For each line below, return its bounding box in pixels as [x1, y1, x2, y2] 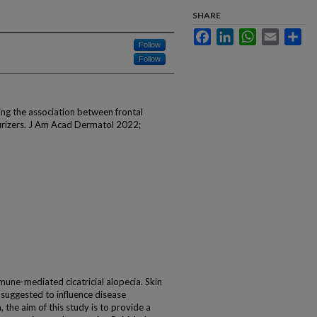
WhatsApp [256, 28, 299, 39]
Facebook [211, 28, 251, 39]
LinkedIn [234, 28, 268, 39]
